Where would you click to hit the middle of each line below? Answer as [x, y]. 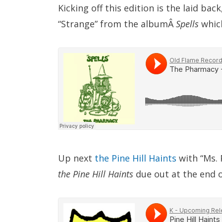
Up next [76, 158]
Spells [187, 24]
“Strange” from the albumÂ [117, 24]
